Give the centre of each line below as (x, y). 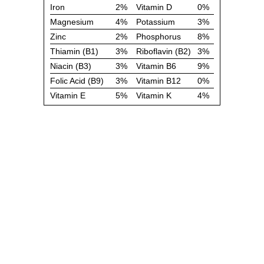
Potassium (156, 22)
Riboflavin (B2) (164, 51)
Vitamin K (154, 95)
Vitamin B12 (159, 81)
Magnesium (72, 22)
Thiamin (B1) (74, 51)
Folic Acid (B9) (77, 81)
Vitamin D (154, 7)
